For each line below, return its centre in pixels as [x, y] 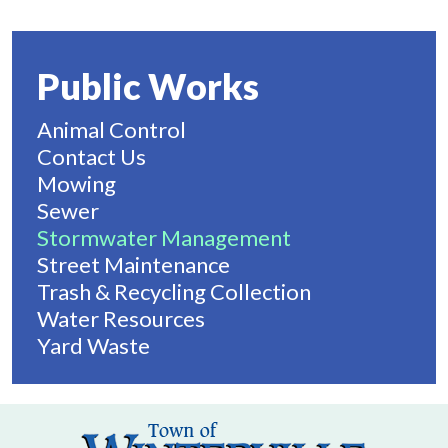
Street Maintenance [133, 264]
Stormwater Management [164, 237]
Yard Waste [93, 345]
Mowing [76, 183]
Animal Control [111, 129]
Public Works [148, 86]
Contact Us [91, 156]
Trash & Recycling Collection [174, 291]
